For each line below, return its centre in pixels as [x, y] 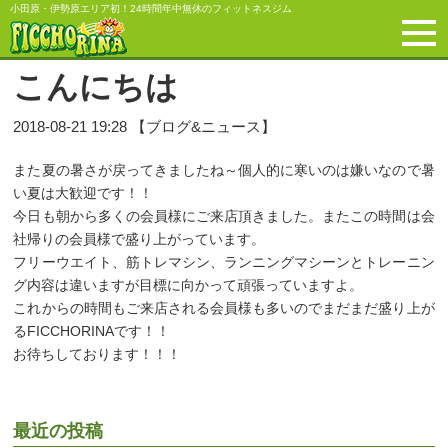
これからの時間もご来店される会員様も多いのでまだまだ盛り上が [224, 308]
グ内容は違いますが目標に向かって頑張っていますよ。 [188, 285]
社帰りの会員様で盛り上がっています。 [139, 239]
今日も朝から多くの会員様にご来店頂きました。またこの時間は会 [224, 216]
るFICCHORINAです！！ [92, 331]
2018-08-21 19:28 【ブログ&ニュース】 [145, 126]
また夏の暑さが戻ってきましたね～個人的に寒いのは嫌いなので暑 [224, 170]
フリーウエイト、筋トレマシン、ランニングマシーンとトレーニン [224, 262]
